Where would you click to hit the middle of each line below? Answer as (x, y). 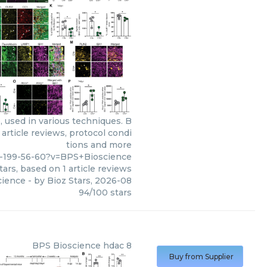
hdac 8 (117, 246)
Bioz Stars (69, 180)
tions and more (99, 145)
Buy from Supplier (201, 257)
